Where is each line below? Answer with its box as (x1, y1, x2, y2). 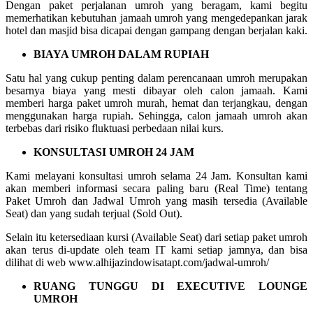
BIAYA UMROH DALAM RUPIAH (34, 48, 209, 60)
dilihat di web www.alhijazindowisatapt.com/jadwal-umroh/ (6, 256, 269, 268)
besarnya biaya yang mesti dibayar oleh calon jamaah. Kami (6, 84, 307, 96)
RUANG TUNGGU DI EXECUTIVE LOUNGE (34, 279, 307, 292)
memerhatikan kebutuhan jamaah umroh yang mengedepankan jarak (6, 11, 307, 24)
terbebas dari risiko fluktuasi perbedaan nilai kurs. (6, 122, 224, 134)
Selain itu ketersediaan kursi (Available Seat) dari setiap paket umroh (6, 231, 307, 243)
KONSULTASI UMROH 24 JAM (34, 145, 194, 158)
